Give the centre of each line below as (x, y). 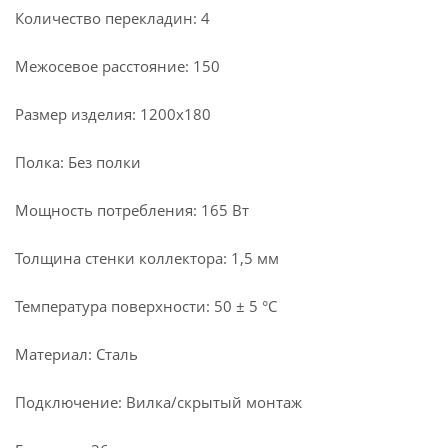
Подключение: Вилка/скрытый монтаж (158, 402)
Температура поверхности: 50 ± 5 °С (146, 306)
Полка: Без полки (78, 162)
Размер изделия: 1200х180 (113, 114)
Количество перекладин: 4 (112, 18)
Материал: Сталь (76, 354)
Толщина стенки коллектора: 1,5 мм (147, 258)
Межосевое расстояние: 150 (117, 66)
